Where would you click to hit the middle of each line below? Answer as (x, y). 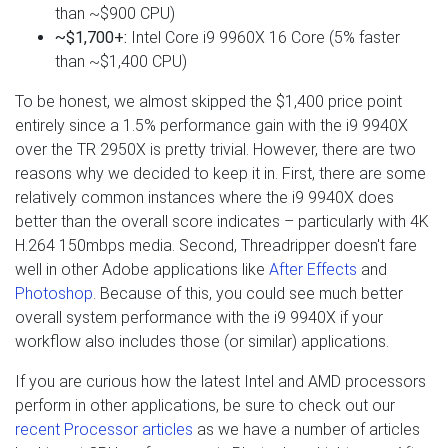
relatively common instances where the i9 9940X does (204, 197)
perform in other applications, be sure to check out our (205, 405)
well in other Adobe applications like (142, 269)
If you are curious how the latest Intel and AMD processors (220, 381)
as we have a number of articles (306, 429)
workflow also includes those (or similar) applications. (202, 341)
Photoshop (54, 293)
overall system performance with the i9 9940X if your (199, 317)
